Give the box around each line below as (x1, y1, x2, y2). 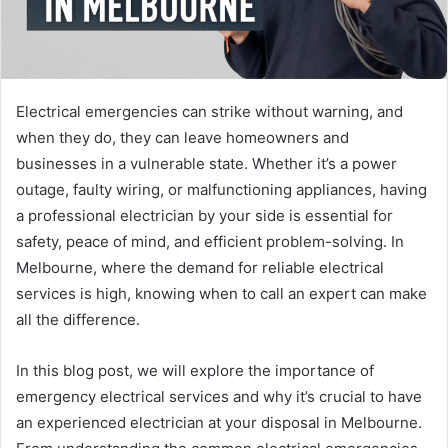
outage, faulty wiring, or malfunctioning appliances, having (16, 180, 427, 200)
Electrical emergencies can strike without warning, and (16, 102, 403, 122)
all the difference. (16, 310, 140, 330)
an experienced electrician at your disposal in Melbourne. (16, 413, 422, 433)
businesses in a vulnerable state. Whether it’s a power (16, 154, 397, 174)
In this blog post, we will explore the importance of (16, 361, 374, 381)
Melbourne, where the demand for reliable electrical (16, 258, 384, 278)
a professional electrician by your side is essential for (16, 206, 393, 226)
